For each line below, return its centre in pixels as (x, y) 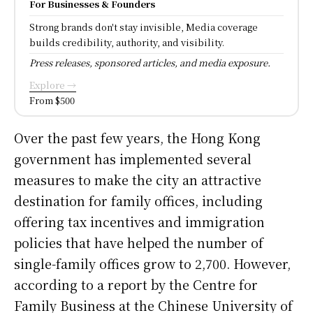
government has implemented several (133, 158)
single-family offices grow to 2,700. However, (152, 263)
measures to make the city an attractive (138, 179)
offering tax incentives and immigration (139, 221)
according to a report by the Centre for (136, 284)
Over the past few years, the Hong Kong (137, 137)
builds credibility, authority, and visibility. (127, 42)
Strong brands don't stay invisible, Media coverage (144, 27)
